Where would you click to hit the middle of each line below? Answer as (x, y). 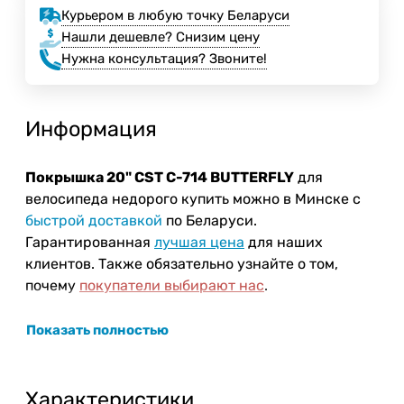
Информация (91, 129)
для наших (284, 242)
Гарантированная (90, 242)
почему (52, 285)
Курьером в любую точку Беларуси (175, 16)
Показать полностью (97, 330)
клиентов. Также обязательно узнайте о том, (182, 263)
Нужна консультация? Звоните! (164, 59)
